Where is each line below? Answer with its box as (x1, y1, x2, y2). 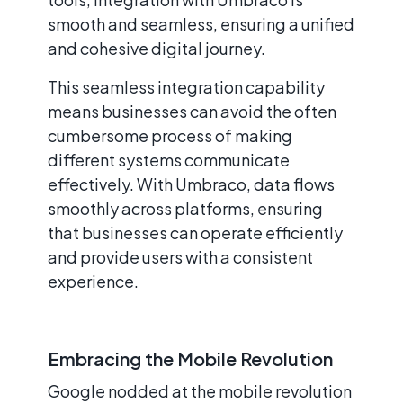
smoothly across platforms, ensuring (48, 197, 323, 219)
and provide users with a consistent (48, 246, 313, 267)
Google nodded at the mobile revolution (48, 380, 352, 401)
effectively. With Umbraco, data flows (48, 173, 335, 194)
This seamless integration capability (48, 76, 325, 97)
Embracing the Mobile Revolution (48, 346, 333, 370)
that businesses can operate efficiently (48, 221, 343, 243)
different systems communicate (48, 148, 290, 170)
